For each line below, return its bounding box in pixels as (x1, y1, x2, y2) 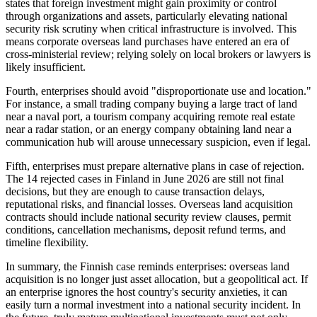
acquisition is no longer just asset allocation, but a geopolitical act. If (6, 272, 308, 285)
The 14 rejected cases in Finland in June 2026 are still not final (6, 172, 284, 185)
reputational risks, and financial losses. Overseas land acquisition (6, 197, 293, 210)
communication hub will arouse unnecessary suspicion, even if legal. (6, 135, 311, 148)
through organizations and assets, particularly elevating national (6, 9, 287, 22)
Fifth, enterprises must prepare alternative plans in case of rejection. (6, 159, 304, 172)
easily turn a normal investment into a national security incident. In (6, 298, 301, 311)
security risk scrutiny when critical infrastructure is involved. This (6, 22, 296, 35)
